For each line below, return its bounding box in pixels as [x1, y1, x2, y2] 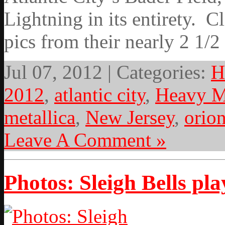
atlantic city [54, 83, 145, 105]
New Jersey [85, 106, 174, 128]
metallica [4, 106, 75, 128]
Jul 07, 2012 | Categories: [4, 61, 211, 83]
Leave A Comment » [4, 129, 166, 151]
